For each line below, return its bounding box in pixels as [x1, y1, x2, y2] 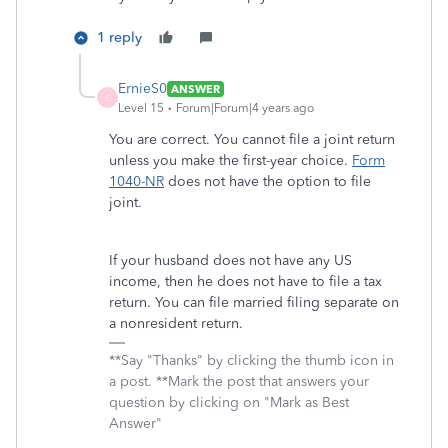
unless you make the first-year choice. [109, 152, 352, 169]
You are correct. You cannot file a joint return [109, 131, 395, 148]
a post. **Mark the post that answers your [109, 373, 369, 390]
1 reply [97, 29, 142, 46]
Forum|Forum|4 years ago [176, 101, 314, 115]
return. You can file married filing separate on [109, 294, 399, 311]
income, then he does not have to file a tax [109, 273, 382, 290]
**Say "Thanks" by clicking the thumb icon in [109, 352, 394, 369]
